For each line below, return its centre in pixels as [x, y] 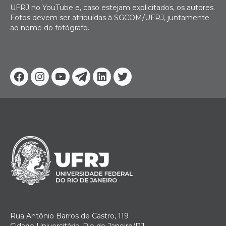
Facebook [42, 83]
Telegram [104, 83]
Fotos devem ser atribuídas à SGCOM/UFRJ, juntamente [110, 17]
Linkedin [123, 83]
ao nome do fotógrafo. [50, 27]
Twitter [140, 83]
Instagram [64, 83]
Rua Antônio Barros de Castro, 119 [69, 216]
